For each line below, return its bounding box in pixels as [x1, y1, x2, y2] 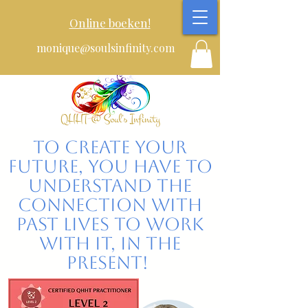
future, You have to [8, 155, 212, 177]
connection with [18, 194, 202, 215]
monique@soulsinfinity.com [36, 41, 175, 55]
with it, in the [39, 232, 181, 254]
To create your [33, 136, 187, 157]
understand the [28, 175, 192, 196]
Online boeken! [69, 15, 151, 30]
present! [67, 252, 153, 273]
